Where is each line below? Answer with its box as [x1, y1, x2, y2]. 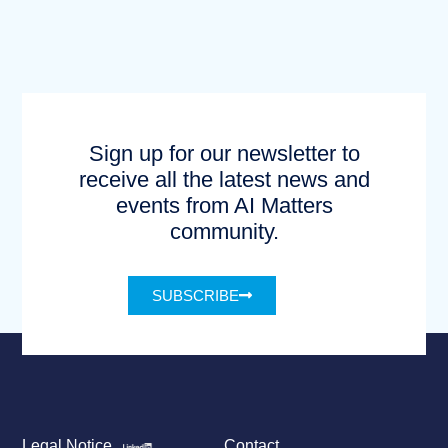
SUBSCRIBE [152, 286, 240, 304]
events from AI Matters [115, 192, 333, 218]
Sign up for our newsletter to [88, 140, 360, 166]
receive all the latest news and [78, 166, 370, 192]
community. [169, 218, 279, 244]
